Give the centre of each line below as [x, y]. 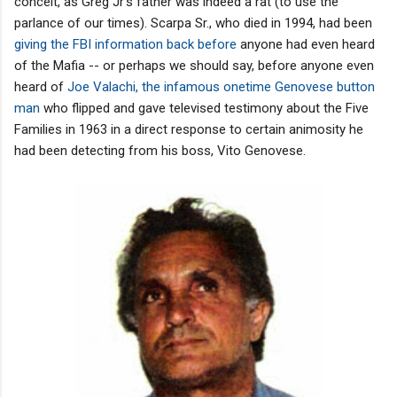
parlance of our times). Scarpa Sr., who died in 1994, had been [193, 23]
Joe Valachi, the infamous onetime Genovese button [219, 86]
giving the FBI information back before [127, 44]
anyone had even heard [307, 44]
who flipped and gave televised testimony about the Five [206, 108]
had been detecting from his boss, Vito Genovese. [163, 150]
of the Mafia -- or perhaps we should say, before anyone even [194, 65]
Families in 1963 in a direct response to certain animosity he [189, 129]
